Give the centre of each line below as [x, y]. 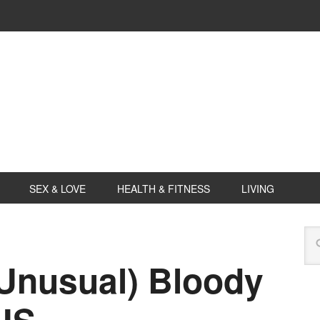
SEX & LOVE [57, 189]
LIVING [258, 189]
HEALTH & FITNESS [164, 189]
